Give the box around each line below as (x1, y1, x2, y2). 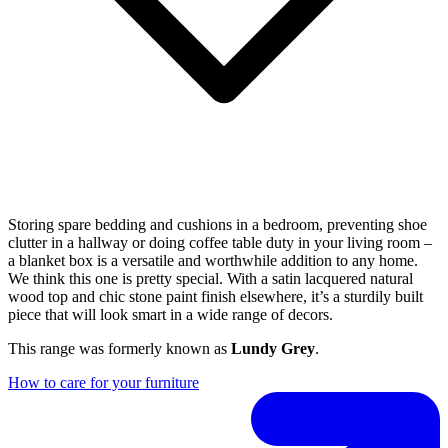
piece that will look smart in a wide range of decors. (8, 305, 333, 323)
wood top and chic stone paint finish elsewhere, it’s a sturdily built (8, 287, 423, 305)
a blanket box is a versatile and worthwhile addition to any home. (8, 251, 418, 269)
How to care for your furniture (8, 373, 199, 391)
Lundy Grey (231, 339, 315, 357)
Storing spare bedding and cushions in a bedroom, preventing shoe (8, 215, 427, 233)
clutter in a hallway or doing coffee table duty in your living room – (8, 233, 432, 251)
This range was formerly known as (8, 339, 231, 357)
